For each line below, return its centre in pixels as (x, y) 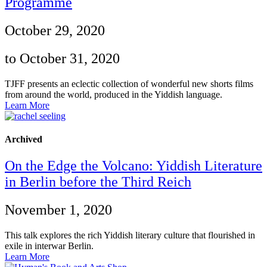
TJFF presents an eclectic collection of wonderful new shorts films (129, 84)
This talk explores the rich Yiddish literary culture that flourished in (130, 235)
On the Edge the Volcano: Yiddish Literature (133, 165)
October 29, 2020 (55, 31)
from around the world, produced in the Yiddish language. (114, 95)
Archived (24, 139)
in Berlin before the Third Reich (98, 181)
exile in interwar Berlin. (49, 246)
